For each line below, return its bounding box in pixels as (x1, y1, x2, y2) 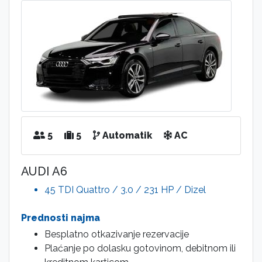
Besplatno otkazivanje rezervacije (44, 229, 189, 240)
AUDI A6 (21, 164, 67, 179)
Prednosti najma (21, 212, 100, 224)
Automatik (100, 130, 152, 142)
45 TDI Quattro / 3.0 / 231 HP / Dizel (44, 184, 206, 196)
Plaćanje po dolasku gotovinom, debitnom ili (44, 243, 236, 254)
